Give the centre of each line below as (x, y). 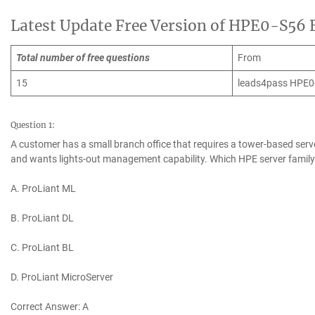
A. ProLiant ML (43, 189)
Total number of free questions (83, 58)
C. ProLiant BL (42, 248)
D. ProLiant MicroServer (62, 277)
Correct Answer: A (50, 307)
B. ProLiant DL (42, 218)
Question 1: (33, 126)
